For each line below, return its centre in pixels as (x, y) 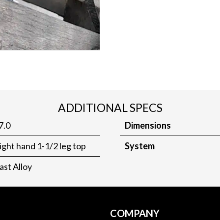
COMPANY (135, 213)
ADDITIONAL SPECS (110, 108)
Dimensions (148, 125)
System (140, 146)
